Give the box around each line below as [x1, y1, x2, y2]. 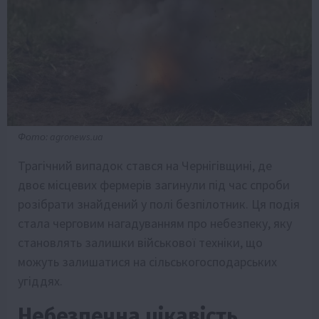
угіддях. [18, 273, 63, 290]
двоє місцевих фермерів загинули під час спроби [18, 177, 290, 194]
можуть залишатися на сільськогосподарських [18, 253, 277, 271]
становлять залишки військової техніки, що [18, 234, 263, 251]
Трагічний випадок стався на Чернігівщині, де [18, 157, 272, 174]
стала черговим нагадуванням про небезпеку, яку [18, 215, 292, 232]
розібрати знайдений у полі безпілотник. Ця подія [18, 196, 300, 213]
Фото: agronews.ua [18, 130, 103, 144]
